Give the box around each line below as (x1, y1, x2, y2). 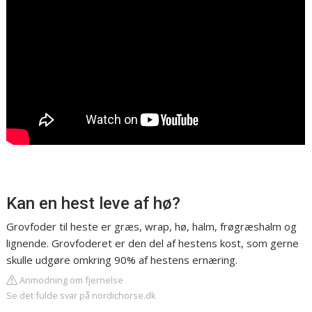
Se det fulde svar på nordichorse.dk (6, 289, 157, 302)
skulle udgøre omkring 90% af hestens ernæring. (6, 253, 238, 267)
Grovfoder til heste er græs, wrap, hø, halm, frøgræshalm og (6, 219, 297, 234)
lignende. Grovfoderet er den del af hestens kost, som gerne (6, 236, 299, 251)
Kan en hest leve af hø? (6, 194, 181, 214)
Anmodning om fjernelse (17, 274, 124, 287)
